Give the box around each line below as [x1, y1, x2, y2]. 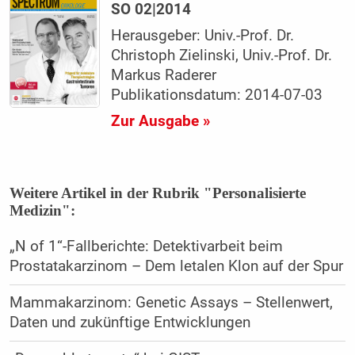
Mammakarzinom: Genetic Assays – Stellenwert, [9, 294, 333, 312]
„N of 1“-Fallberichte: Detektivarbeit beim [9, 238, 283, 256]
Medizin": [9, 202, 75, 219]
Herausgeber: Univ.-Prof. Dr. [111, 27, 295, 45]
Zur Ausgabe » [111, 113, 211, 131]
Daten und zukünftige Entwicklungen [9, 314, 250, 332]
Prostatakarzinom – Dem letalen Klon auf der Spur [9, 258, 343, 276]
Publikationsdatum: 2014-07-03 [111, 86, 323, 105]
